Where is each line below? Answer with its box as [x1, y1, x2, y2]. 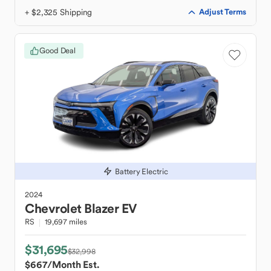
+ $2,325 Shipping [25, 7, 93, 18]
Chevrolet [25, 200, 82, 217]
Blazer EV [84, 200, 137, 217]
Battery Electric [115, 166, 168, 177]
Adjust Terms [199, 7, 246, 17]
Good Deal [39, 45, 76, 56]
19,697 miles [44, 217, 87, 227]
